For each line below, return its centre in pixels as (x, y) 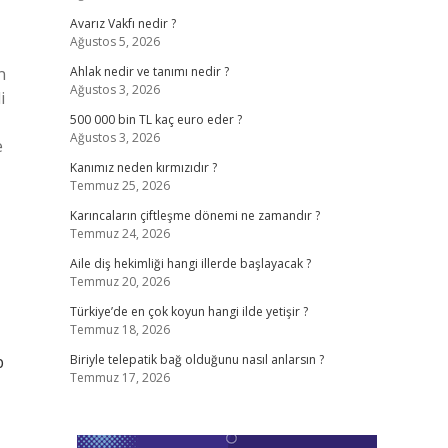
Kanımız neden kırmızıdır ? (143, 167)
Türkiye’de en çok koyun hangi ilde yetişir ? (188, 311)
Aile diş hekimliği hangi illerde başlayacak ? (190, 263)
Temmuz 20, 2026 (119, 281)
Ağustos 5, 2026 (114, 41)
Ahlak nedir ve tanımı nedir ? (149, 71)
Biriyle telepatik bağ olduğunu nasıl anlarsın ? (196, 359)
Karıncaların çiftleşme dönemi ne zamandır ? (194, 215)
